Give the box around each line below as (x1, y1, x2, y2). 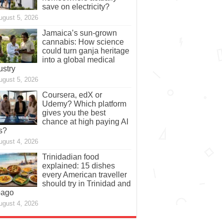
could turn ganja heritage (42, 47, 129, 55)
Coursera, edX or (42, 91, 102, 100)
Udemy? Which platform (42, 100, 126, 109)
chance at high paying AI (42, 117, 128, 126)
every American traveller (42, 170, 127, 179)
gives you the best (42, 109, 106, 117)
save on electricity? (42, 2, 110, 11)
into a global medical (42, 55, 115, 64)
